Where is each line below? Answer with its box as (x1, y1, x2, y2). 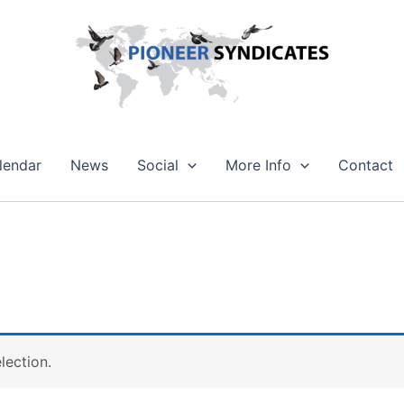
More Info (225, 156, 291, 174)
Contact (337, 156, 393, 174)
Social (137, 156, 179, 174)
